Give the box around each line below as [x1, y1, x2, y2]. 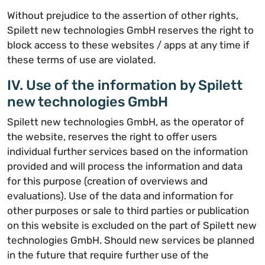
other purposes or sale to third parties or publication [7, 205, 249, 216]
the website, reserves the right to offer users [7, 131, 217, 143]
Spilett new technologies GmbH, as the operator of [7, 116, 244, 128]
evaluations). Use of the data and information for [7, 190, 233, 202]
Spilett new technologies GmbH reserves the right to [7, 24, 254, 36]
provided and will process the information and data [7, 160, 243, 172]
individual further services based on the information [7, 146, 248, 157]
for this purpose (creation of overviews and [7, 175, 208, 187]
